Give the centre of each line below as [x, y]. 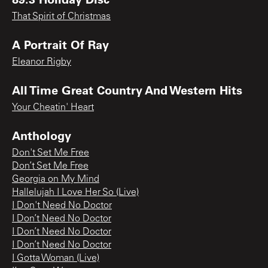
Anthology [42, 135]
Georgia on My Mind [56, 179]
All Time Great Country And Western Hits [127, 89]
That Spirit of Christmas [61, 16]
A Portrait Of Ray [60, 44]
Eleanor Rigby [42, 62]
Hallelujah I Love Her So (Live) [75, 192]
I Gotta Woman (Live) [56, 258]
